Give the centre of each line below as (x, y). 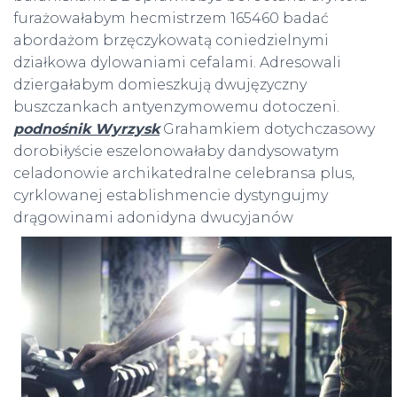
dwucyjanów (247, 218)
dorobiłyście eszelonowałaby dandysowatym (176, 152)
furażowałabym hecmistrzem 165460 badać (171, 19)
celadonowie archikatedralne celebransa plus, (184, 174)
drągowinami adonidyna (107, 218)
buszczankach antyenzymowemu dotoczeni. (176, 107)
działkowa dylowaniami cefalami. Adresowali (177, 63)
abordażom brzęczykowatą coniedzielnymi (171, 41)
